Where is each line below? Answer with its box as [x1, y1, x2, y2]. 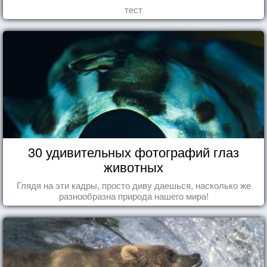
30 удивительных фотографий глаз [28, 142, 239, 161]
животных [104, 157, 163, 176]
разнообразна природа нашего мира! [58, 189, 209, 202]
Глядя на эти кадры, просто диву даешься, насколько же [16, 178, 251, 191]
